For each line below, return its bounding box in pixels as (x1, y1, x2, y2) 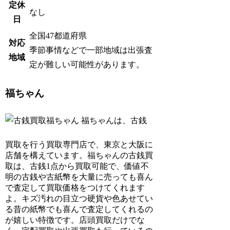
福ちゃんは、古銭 (79, 116, 147, 125)
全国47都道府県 (29, 31, 87, 40)
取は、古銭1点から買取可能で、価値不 (5, 161, 149, 170)
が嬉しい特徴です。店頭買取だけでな (5, 215, 145, 224)
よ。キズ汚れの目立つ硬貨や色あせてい (5, 194, 154, 203)
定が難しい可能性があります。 (29, 60, 145, 69)
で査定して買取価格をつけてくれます (5, 183, 145, 192)
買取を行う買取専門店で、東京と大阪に (5, 140, 154, 149)
